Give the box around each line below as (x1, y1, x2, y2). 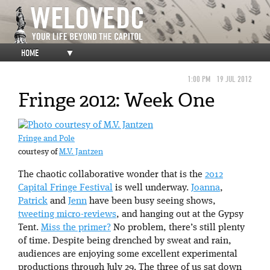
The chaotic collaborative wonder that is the (18, 170, 205, 180)
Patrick (18, 196, 48, 207)
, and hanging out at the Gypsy (116, 210, 243, 220)
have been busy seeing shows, (87, 196, 216, 207)
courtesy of (18, 148, 59, 157)
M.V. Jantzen (59, 148, 103, 157)
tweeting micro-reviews (18, 210, 116, 220)
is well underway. (113, 183, 191, 193)
